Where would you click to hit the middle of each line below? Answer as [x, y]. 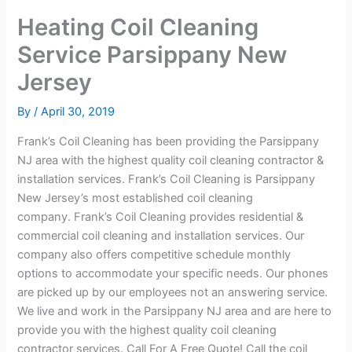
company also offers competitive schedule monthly [154, 254]
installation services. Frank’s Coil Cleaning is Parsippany [167, 179]
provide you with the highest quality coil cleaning [147, 330]
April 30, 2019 [78, 112]
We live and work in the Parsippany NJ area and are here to [175, 311]
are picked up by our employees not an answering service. [173, 292]
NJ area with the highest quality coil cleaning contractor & [171, 160]
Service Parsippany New [152, 55]
